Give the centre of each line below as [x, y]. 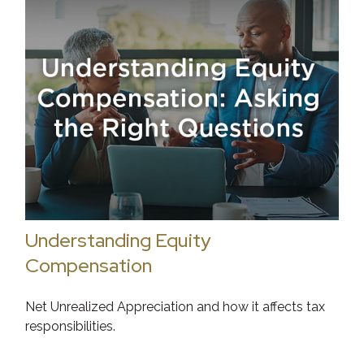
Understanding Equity [119, 240]
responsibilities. [71, 326]
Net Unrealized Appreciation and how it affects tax [175, 306]
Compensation [89, 265]
